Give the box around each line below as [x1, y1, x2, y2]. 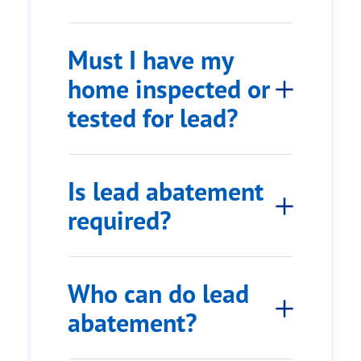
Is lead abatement [68, 174, 263, 209]
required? [68, 203, 172, 238]
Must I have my [68, 43, 234, 77]
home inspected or [68, 72, 270, 106]
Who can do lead [68, 276, 249, 311]
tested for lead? [68, 101, 239, 135]
